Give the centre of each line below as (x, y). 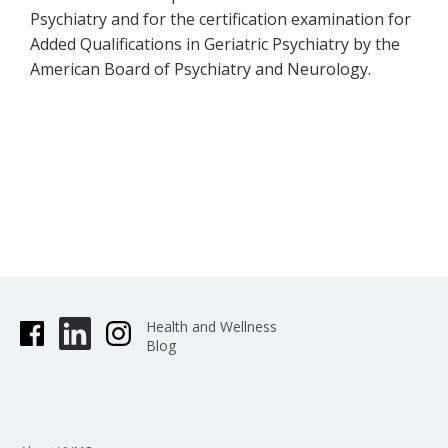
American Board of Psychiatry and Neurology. (200, 68)
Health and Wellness (211, 326)
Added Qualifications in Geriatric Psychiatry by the (215, 43)
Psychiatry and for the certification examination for (220, 18)
